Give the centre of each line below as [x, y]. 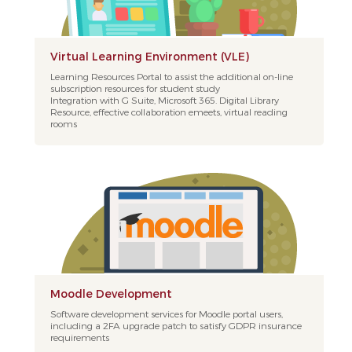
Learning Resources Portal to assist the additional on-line [171, 76]
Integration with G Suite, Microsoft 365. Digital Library [164, 100]
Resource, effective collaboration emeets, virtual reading [169, 112]
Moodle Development [111, 293]
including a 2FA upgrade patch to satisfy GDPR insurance [176, 325]
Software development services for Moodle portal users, [166, 313]
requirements [79, 337]
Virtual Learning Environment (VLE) [149, 56]
